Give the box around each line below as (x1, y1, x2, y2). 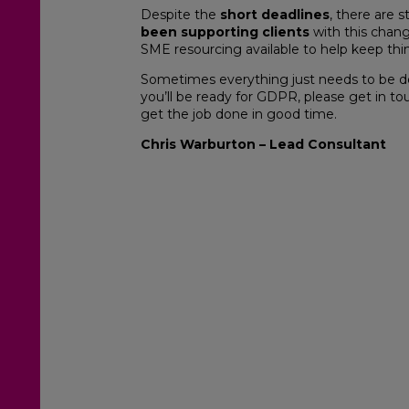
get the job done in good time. (141, 105, 337, 122)
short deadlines (220, 5, 330, 23)
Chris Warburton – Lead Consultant (141, 135, 386, 152)
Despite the (141, 5, 220, 23)
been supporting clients (141, 23, 309, 40)
